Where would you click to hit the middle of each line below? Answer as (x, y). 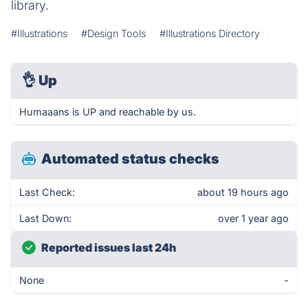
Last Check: (47, 192)
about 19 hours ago (243, 192)
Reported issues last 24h (109, 247)
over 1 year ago (253, 218)
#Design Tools (113, 33)
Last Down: (45, 218)
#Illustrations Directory (210, 33)
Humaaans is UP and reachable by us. (108, 112)
